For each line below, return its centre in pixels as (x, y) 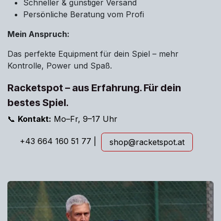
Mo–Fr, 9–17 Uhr (84, 119)
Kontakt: (35, 119)
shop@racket (134, 142)
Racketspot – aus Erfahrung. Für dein (94, 88)
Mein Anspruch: (38, 34)
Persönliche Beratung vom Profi (84, 15)
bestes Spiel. (38, 103)
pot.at (174, 142)
